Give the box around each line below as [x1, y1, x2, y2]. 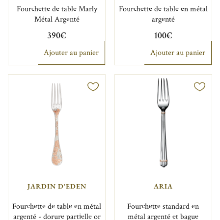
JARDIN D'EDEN [27, 182, 86, 191]
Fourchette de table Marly [16, 3, 97, 14]
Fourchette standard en [127, 201, 199, 212]
